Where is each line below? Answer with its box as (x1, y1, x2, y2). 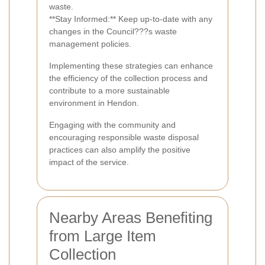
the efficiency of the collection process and (49, 73, 208, 83)
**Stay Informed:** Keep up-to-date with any (49, 14, 212, 24)
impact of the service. (49, 157, 129, 167)
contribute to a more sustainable (49, 85, 170, 95)
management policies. (49, 38, 131, 49)
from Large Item (49, 227, 156, 245)
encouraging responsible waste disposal (49, 132, 199, 142)
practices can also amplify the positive (49, 144, 190, 154)
